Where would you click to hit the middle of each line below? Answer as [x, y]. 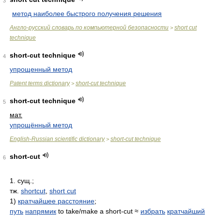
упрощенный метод [41, 69]
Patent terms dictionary [40, 83]
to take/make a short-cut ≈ [98, 211]
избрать [153, 211]
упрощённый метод [41, 125]
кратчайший [186, 211]
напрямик [41, 211]
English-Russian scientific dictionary [57, 139]
